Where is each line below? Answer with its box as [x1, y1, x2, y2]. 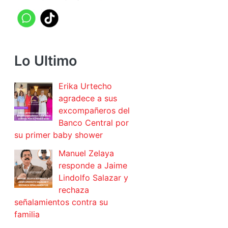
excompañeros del [59, 105, 130, 116]
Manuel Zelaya [59, 148, 114, 159]
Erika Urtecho [59, 81, 112, 92]
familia [14, 209, 40, 220]
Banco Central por [59, 118, 129, 128]
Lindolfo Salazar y [59, 173, 128, 183]
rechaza [59, 185, 89, 195]
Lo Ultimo [14, 52, 77, 70]
